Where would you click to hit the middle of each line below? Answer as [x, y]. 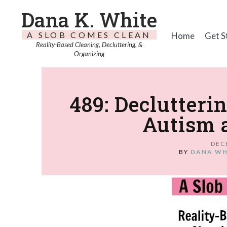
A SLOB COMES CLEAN [89, 35]
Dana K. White [89, 20]
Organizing [89, 54]
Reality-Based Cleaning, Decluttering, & [89, 45]
